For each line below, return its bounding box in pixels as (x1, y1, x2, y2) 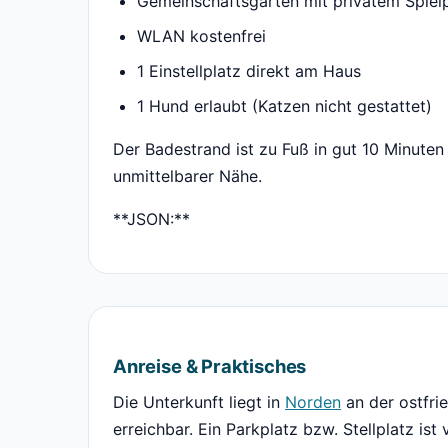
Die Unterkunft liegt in (113, 392, 285, 413)
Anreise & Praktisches (113, 355, 307, 378)
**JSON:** (113, 209, 190, 230)
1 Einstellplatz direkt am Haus (137, 61, 361, 82)
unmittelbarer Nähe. (113, 166, 262, 187)
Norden (285, 392, 341, 413)
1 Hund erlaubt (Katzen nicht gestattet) (137, 96, 432, 117)
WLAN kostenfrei (137, 26, 266, 47)
